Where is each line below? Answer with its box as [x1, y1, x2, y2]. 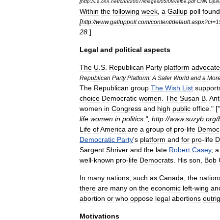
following [112, 7, 139, 15]
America [100, 125, 126, 133]
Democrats [139, 156, 173, 164]
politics [122, 115, 143, 123]
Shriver [106, 146, 128, 154]
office [192, 105, 209, 112]
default [172, 19, 190, 25]
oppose [130, 194, 153, 202]
